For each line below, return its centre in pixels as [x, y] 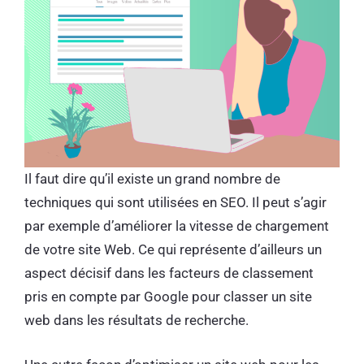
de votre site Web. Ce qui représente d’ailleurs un [173, 250]
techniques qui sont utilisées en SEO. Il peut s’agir [175, 203]
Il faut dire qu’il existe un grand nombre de [152, 179]
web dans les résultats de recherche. [140, 321]
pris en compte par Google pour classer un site [168, 297]
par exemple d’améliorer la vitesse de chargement [177, 226]
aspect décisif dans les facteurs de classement [169, 273]
